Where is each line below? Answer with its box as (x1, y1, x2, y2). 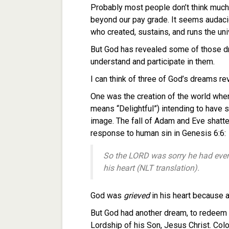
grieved (124, 191, 150, 200)
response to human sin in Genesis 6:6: (90, 128, 226, 138)
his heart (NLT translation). (103, 163, 199, 173)
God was (90, 191, 124, 200)
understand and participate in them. (90, 57, 217, 66)
